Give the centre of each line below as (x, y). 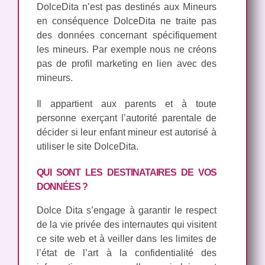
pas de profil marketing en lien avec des (127, 63)
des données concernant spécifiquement (127, 35)
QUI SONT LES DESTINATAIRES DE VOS (127, 172)
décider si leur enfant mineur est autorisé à (127, 132)
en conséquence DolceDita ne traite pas (127, 21)
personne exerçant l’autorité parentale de (127, 118)
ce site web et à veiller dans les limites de (127, 238)
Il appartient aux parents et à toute (127, 104)
